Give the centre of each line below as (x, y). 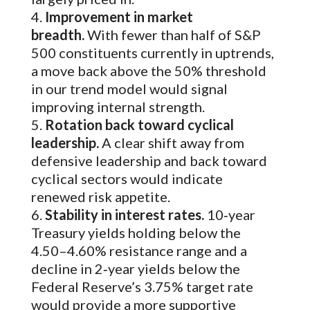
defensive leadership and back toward (149, 160)
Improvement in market (119, 16)
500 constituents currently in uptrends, (152, 52)
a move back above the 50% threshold (148, 70)
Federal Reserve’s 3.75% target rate (142, 286)
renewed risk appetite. (100, 196)
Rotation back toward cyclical (139, 124)
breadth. (57, 34)
